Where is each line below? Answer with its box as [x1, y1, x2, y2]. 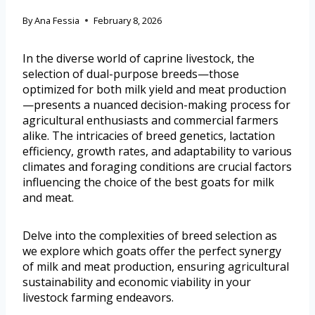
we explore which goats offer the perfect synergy [22, 243, 281, 259]
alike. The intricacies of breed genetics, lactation [22, 127, 275, 143]
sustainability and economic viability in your [22, 274, 251, 290]
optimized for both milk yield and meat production [22, 81, 286, 97]
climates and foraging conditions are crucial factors [22, 158, 292, 174]
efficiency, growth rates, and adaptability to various [22, 143, 292, 159]
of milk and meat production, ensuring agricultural [22, 258, 289, 274]
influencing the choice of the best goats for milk [22, 174, 274, 190]
